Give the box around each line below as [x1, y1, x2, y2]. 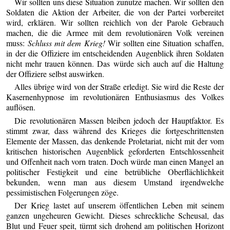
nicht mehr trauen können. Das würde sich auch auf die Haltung [6, 57, 224, 69]
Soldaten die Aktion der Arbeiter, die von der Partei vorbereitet [6, 6, 224, 17]
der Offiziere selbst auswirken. [6, 68, 105, 79]
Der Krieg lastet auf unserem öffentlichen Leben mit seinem [14, 199, 224, 210]
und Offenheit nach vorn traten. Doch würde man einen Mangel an [6, 156, 224, 167]
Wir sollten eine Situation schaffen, [105, 37, 224, 48]
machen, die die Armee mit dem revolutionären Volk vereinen [6, 27, 224, 38]
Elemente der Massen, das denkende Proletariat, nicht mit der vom [6, 135, 224, 146]
